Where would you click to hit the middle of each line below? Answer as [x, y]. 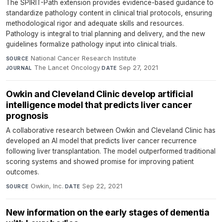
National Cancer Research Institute [83, 58]
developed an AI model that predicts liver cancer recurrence [101, 141]
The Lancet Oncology [67, 68]
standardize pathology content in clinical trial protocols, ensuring [109, 13]
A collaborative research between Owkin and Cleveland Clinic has [111, 131]
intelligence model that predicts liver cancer [99, 105]
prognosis [27, 116]
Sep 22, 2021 [102, 186]
